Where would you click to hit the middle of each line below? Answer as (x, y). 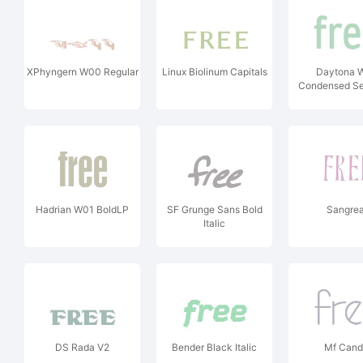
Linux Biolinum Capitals (214, 72)
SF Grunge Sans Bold (214, 209)
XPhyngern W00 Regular (82, 72)
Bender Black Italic (214, 347)
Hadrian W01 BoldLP (82, 209)
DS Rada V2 (82, 347)
